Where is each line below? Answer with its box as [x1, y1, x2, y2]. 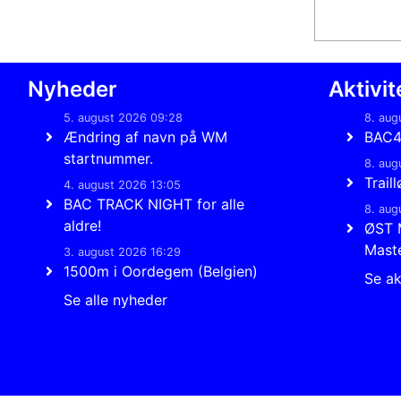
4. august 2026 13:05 [64, 178, 181, 192]
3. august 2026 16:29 [64, 245, 181, 259]
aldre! [64, 217, 101, 235]
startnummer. [64, 149, 153, 167]
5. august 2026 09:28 [64, 111, 183, 124]
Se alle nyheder [64, 291, 167, 309]
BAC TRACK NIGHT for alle [64, 195, 244, 213]
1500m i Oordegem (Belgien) [64, 262, 258, 280]
